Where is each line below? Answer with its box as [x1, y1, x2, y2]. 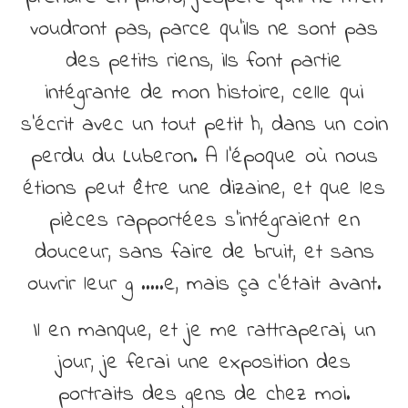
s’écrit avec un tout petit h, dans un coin [20, 108, 388, 141]
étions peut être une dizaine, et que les [23, 172, 385, 205]
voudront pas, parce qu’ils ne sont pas [30, 13, 378, 46]
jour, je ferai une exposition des [57, 346, 351, 379]
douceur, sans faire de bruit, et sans [34, 236, 374, 269]
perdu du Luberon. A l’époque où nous [30, 140, 378, 173]
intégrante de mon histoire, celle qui [45, 76, 363, 109]
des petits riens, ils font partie [66, 45, 342, 77]
